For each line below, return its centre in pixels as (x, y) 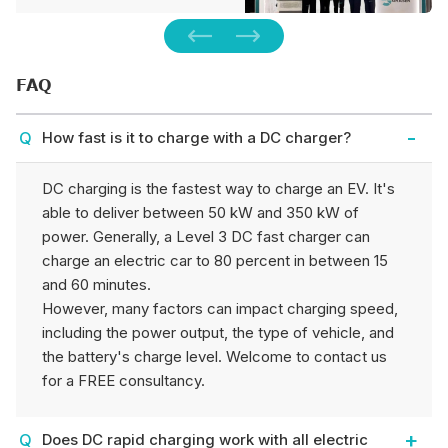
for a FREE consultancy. (123, 381)
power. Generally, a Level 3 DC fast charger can (206, 237)
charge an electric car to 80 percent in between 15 (215, 261)
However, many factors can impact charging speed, (220, 309)
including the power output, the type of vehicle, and (218, 333)
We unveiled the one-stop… (124, 39)
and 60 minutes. (96, 285)
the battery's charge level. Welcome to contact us (214, 357)
